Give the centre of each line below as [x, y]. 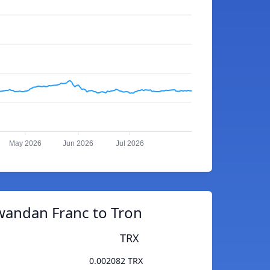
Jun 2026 [78, 144]
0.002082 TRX [116, 261]
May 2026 [25, 144]
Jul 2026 [130, 144]
